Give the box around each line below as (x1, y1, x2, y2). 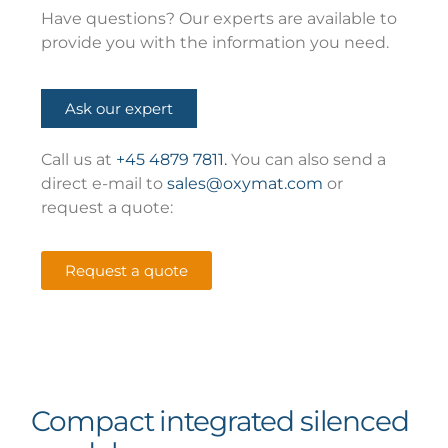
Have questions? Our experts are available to (41, 8, 398, 28)
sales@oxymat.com (167, 174, 324, 194)
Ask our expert (65, 99, 174, 119)
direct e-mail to (41, 174, 168, 194)
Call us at (41, 150, 117, 170)
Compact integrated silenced (31, 404, 409, 439)
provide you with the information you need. (41, 32, 390, 52)
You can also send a (227, 150, 387, 170)
